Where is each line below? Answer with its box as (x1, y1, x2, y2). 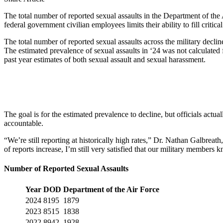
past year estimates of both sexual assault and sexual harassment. (4, 55, 206, 64)
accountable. (4, 118, 43, 127)
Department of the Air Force (63, 185, 159, 194)
